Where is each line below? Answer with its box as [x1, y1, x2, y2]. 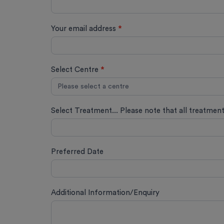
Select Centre [51, 66, 100, 73]
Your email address [51, 25, 118, 32]
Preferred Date [51, 148, 103, 155]
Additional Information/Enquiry [51, 189, 159, 196]
